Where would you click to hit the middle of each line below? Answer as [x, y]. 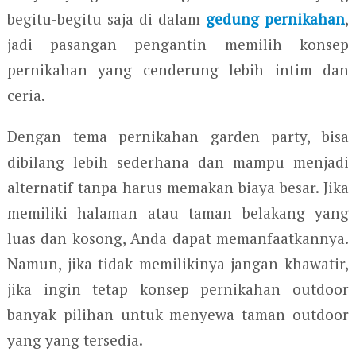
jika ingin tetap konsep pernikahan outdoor [178, 288]
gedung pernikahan [276, 18]
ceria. [26, 95]
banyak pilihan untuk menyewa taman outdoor [178, 314]
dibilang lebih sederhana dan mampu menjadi [178, 161]
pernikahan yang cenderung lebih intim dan [178, 69]
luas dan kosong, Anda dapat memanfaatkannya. [178, 238]
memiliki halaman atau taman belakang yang [178, 212]
